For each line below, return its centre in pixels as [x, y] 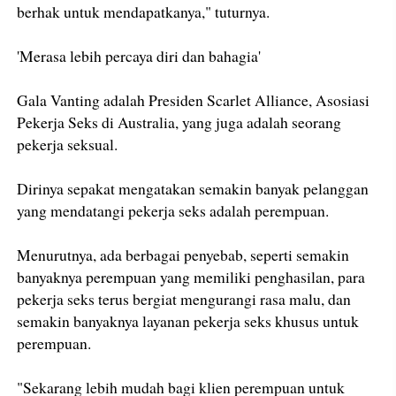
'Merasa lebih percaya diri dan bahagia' [139, 55]
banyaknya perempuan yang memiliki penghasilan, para [191, 276]
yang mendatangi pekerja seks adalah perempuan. [173, 210]
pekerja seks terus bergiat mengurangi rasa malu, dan [184, 298]
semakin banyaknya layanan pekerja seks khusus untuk [188, 320]
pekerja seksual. [68, 144]
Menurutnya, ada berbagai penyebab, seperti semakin [183, 254]
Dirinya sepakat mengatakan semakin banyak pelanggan [193, 188]
